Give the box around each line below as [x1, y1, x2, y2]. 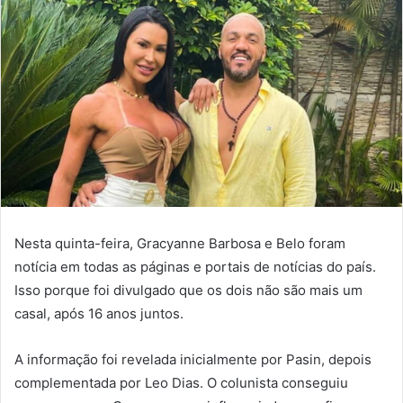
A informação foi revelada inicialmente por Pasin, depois [14, 351, 372, 369]
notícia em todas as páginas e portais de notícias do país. [14, 258, 376, 276]
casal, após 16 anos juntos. [14, 305, 184, 323]
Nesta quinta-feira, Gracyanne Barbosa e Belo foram [14, 235, 345, 253]
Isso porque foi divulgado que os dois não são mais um [14, 282, 363, 300]
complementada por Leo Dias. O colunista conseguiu [14, 374, 348, 392]
